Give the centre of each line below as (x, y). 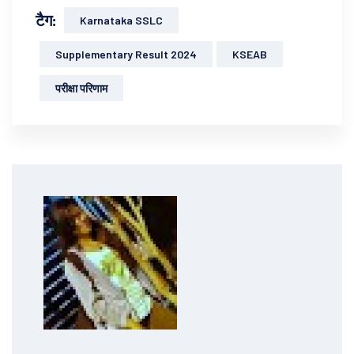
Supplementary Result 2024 (126, 55)
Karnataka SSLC (121, 21)
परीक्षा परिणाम (81, 88)
